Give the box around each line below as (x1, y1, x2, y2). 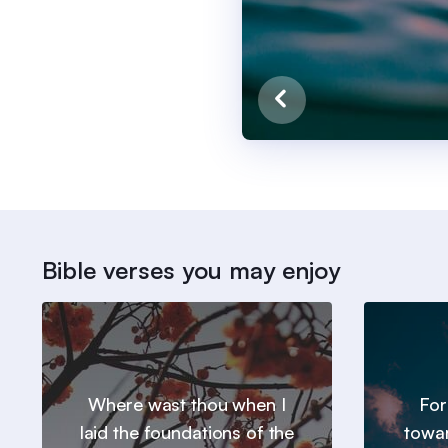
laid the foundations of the (79, 421, 295, 444)
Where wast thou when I (88, 393, 286, 416)
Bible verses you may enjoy (42, 255, 340, 286)
